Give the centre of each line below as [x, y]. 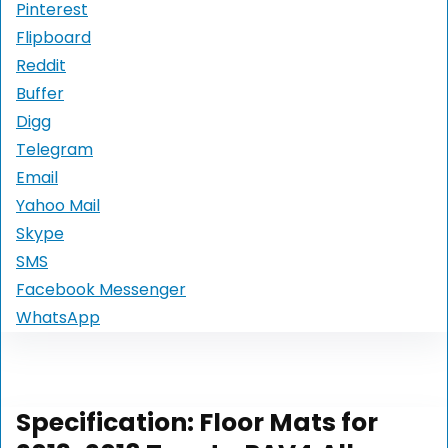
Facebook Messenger [101, 290]
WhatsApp [58, 318]
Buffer [40, 94]
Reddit [41, 66]
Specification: [107, 423]
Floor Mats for [288, 423]
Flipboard [53, 38]
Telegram [54, 150]
